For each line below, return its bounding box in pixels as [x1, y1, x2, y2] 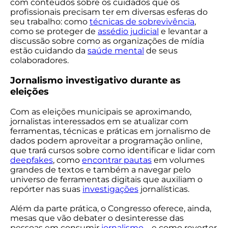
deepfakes [10, 155, 53, 165]
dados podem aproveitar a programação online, [10, 136, 202, 146]
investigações [82, 184, 138, 194]
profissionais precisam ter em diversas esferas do [10, 7, 208, 17]
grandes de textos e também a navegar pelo [10, 165, 191, 175]
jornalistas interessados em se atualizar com [10, 117, 188, 127]
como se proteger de [10, 26, 98, 37]
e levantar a [159, 26, 208, 37]
